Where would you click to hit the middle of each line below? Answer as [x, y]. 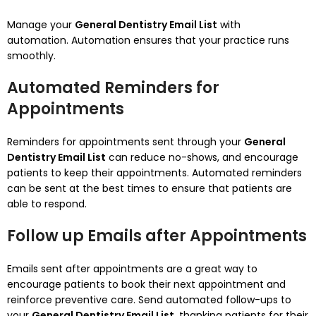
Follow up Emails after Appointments [157, 236]
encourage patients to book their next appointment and [146, 284]
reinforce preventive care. [71, 300]
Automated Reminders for [113, 88]
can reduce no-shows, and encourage [202, 157]
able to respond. [47, 204]
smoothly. [31, 56]
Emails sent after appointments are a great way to [132, 269]
